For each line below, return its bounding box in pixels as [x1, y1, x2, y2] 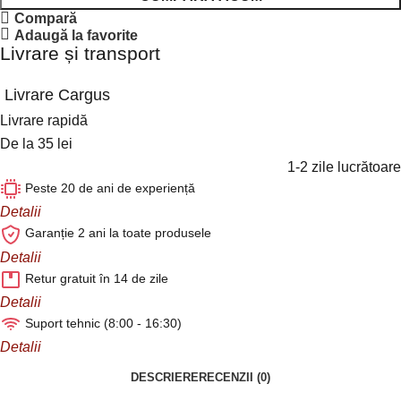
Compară [14, 10, 78, 27]
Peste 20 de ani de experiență [25, 181, 195, 196]
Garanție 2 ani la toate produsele [25, 226, 211, 241]
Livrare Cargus [4, 86, 110, 105]
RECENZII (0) [199, 370, 270, 384]
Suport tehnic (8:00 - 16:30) [25, 315, 182, 330]
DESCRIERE [131, 370, 199, 384]
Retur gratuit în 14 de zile [25, 270, 168, 286]
